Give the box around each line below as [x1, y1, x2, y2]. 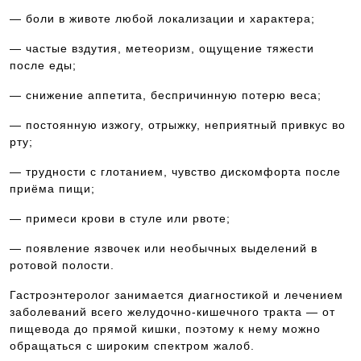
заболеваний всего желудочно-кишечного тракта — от [10, 305, 335, 318]
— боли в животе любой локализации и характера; [10, 12, 315, 25]
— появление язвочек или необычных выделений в [10, 242, 317, 255]
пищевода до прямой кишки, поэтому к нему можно [10, 322, 321, 335]
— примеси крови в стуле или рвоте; [10, 212, 230, 225]
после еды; [10, 59, 77, 72]
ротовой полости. [10, 259, 114, 272]
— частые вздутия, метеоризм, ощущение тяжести [10, 42, 314, 55]
